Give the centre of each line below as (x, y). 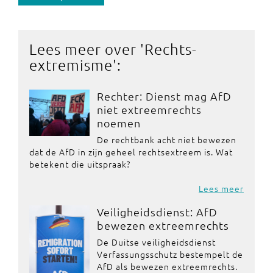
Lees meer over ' (87, 49)
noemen (119, 123)
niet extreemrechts (149, 110)
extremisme (71, 65)
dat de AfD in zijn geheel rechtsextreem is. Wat (131, 152)
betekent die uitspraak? (80, 164)
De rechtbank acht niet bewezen (166, 140)
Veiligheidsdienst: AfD (157, 212)
